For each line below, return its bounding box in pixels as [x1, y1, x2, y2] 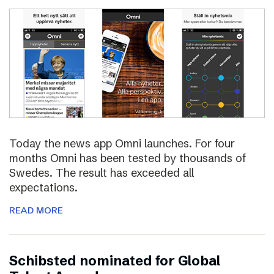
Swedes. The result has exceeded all [9, 165, 194, 180]
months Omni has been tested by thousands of [9, 150, 246, 165]
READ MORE [9, 204, 63, 216]
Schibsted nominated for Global [9, 252, 220, 269]
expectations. [9, 180, 78, 194]
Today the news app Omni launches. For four [9, 136, 235, 150]
